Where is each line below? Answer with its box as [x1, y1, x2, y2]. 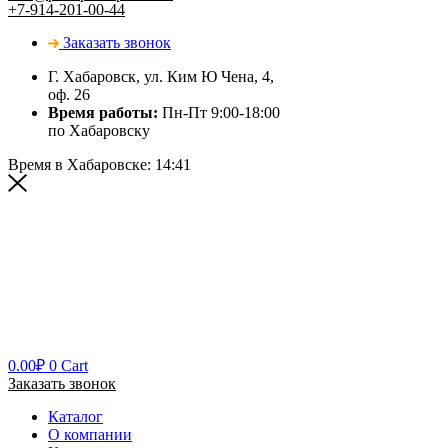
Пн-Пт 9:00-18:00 [158, 103, 280, 121]
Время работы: [48, 103, 158, 121]
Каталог [48, 408, 103, 426]
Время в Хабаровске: [8, 155, 155, 173]
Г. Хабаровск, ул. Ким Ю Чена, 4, [48, 67, 274, 85]
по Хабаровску [48, 121, 150, 139]
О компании [48, 426, 132, 444]
